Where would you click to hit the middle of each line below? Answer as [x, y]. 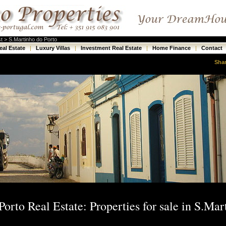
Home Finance [172, 48]
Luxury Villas [53, 48]
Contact [212, 48]
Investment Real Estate [112, 48]
